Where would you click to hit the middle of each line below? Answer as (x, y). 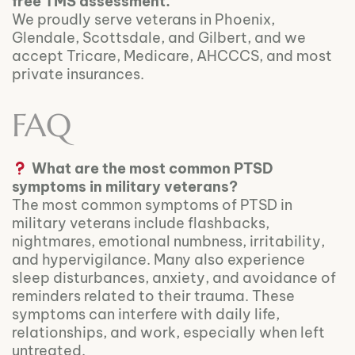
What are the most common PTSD (152, 169)
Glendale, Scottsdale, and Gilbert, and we (159, 37)
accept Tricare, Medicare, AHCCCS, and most (172, 55)
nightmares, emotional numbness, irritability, (168, 242)
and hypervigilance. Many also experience (158, 260)
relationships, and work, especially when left (168, 333)
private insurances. (78, 74)
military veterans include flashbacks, (141, 223)
